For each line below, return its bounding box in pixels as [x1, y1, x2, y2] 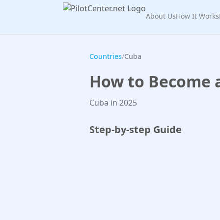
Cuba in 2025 [89, 97, 137, 108]
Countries [89, 52, 122, 61]
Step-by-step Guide [89, 123, 182, 136]
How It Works [176, 11, 219, 21]
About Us [146, 11, 176, 21]
